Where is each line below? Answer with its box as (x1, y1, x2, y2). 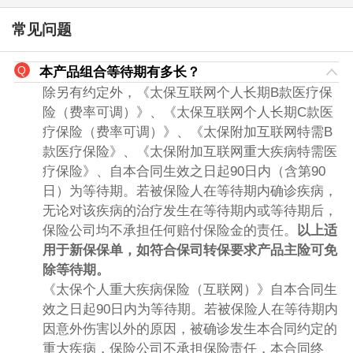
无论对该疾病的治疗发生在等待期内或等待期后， (42, 203, 337, 219)
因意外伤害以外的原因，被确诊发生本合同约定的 (42, 321, 337, 337)
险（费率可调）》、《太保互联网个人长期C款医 (42, 105, 333, 121)
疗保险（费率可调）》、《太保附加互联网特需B (42, 124, 333, 140)
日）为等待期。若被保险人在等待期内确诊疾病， (42, 184, 337, 199)
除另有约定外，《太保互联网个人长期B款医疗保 (42, 85, 333, 101)
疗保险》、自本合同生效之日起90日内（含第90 (42, 164, 325, 180)
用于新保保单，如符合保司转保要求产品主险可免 (42, 243, 337, 258)
